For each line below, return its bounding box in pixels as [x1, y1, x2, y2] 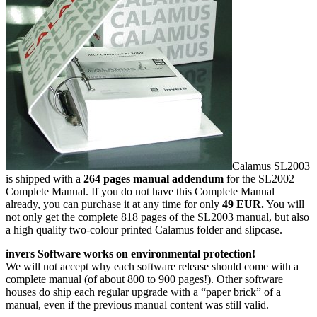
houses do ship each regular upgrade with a [6, 285, 201, 298]
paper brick [206, 285, 256, 298]
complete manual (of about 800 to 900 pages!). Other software [6, 272, 283, 285]
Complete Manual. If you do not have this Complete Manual [6, 185, 275, 197]
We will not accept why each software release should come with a [6, 260, 299, 272]
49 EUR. [222, 197, 264, 210]
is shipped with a [6, 172, 83, 185]
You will [264, 197, 304, 210]
